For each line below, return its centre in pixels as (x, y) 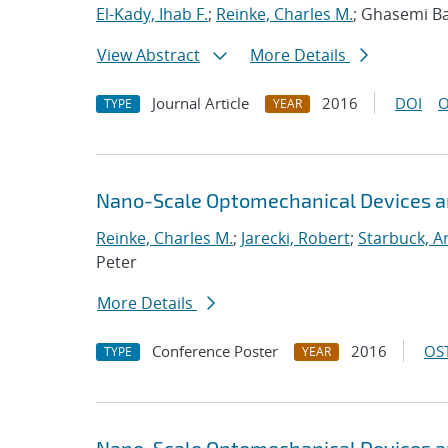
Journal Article (200, 103)
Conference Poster (215, 351)
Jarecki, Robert (295, 238)
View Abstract (148, 55)
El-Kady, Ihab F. (152, 14)
